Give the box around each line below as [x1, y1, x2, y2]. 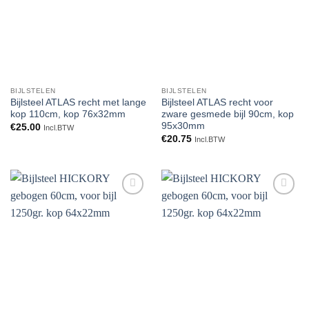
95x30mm [161, 121, 205, 132]
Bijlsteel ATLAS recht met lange [10, 97, 146, 108]
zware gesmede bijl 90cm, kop [161, 109, 294, 120]
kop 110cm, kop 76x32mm [10, 109, 126, 120]
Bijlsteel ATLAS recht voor [161, 97, 273, 108]
